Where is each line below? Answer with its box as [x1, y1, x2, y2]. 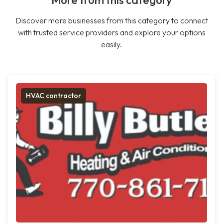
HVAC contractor [26, 91, 81, 101]
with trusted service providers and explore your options [17, 27, 206, 38]
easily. [101, 39, 122, 50]
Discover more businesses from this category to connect [15, 15, 208, 26]
